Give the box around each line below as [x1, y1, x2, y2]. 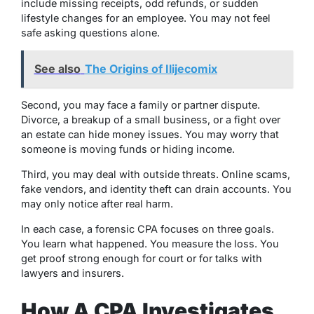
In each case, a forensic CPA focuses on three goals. [21, 223, 274, 235]
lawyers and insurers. [21, 267, 124, 280]
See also [34, 62, 81, 76]
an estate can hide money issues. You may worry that [21, 128, 279, 141]
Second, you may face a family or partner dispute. [21, 99, 260, 111]
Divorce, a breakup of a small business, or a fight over [21, 114, 280, 126]
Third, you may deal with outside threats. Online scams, [21, 168, 290, 181]
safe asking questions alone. [21, 26, 160, 39]
